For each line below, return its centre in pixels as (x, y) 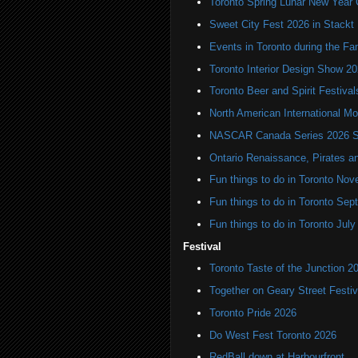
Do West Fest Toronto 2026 (272, 335)
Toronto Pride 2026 (253, 312)
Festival (202, 246)
